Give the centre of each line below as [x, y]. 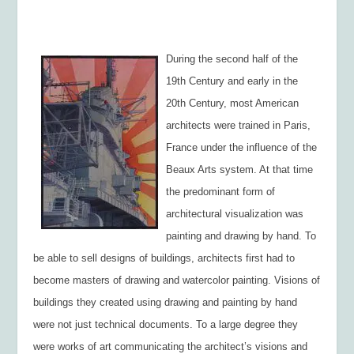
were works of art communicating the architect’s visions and [171, 346]
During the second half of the [232, 58]
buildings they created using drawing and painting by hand [166, 302]
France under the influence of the [242, 147]
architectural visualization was [235, 213]
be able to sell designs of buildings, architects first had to [164, 258]
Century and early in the [242, 81]
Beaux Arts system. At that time [240, 169]
